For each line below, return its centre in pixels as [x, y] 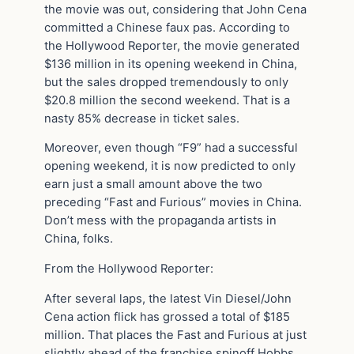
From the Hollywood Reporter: [129, 269]
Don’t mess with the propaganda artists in [160, 221]
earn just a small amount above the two [153, 185]
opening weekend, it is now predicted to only [170, 166]
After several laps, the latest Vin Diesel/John [168, 298]
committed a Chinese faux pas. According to [167, 27]
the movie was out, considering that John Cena [175, 9]
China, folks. [79, 239]
